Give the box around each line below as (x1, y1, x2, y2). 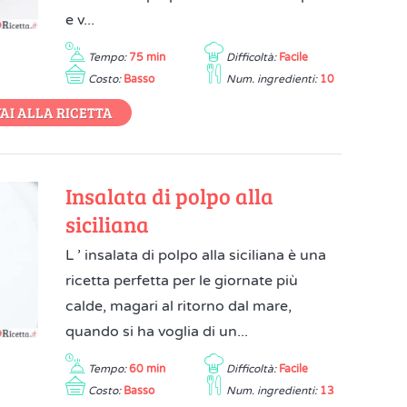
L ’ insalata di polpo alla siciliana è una (65, 246, 327, 264)
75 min (129, 51, 166, 64)
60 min (129, 362, 166, 375)
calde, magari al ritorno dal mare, (65, 297, 293, 315)
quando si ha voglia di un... (65, 323, 249, 341)
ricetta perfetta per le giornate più (65, 272, 299, 290)
